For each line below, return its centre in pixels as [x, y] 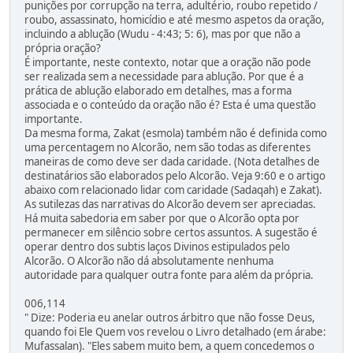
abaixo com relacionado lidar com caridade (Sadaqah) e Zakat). [173, 190]
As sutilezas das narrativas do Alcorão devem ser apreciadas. [170, 204]
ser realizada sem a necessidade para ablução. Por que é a [164, 77]
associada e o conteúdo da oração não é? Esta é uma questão [170, 105]
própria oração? [63, 48]
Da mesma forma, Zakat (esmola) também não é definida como [176, 134]
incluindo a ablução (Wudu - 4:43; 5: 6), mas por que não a [162, 34]
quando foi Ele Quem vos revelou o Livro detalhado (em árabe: [175, 332]
